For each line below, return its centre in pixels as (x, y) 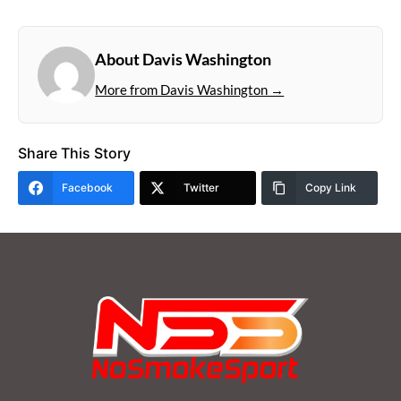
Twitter (201, 187)
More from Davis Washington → (190, 90)
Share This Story (74, 153)
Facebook (87, 187)
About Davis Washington (183, 59)
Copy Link (331, 187)
